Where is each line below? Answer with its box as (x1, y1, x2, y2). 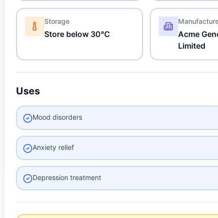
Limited (178, 41, 206, 51)
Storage (44, 17, 70, 25)
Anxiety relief (33, 143, 74, 151)
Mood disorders (33, 113, 83, 121)
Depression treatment (33, 173, 102, 182)
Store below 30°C (44, 29, 110, 39)
